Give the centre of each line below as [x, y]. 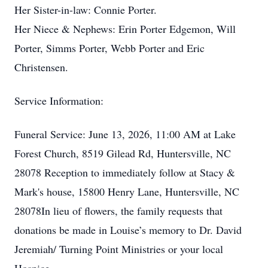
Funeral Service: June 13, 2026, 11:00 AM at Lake [125, 134]
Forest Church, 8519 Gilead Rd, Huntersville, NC [123, 153]
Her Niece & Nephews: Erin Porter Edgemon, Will [125, 29]
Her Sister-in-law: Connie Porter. [86, 10]
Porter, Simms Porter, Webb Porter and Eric [109, 48]
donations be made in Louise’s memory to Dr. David [128, 230]
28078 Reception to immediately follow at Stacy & [125, 172]
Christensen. [41, 67]
